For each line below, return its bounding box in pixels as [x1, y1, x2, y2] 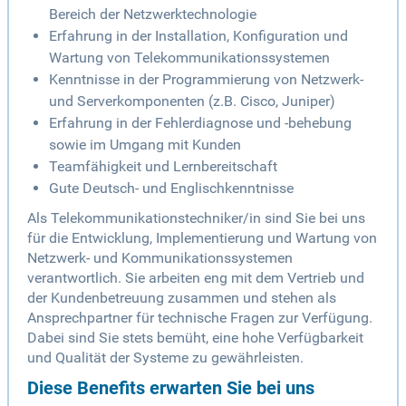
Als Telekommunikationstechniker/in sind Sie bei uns [27, 209, 365, 227]
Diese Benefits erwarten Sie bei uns [27, 377, 314, 400]
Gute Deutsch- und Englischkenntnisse [49, 179, 294, 198]
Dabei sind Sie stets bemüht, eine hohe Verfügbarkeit [27, 329, 363, 347]
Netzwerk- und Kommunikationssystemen [27, 249, 293, 267]
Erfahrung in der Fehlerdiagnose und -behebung [49, 114, 352, 132]
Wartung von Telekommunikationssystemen [49, 49, 330, 67]
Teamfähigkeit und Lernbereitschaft [49, 158, 277, 176]
